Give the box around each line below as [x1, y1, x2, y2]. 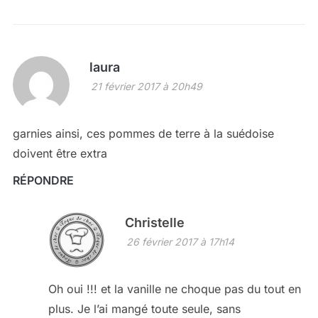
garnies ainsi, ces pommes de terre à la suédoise [12, 126, 274, 141]
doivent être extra [12, 146, 107, 161]
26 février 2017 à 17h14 [126, 236, 234, 248]
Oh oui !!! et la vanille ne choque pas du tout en [48, 282, 301, 297]
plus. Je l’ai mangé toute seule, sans [48, 302, 241, 317]
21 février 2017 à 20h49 [90, 80, 202, 93]
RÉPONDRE [12, 173, 74, 188]
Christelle [124, 215, 185, 231]
